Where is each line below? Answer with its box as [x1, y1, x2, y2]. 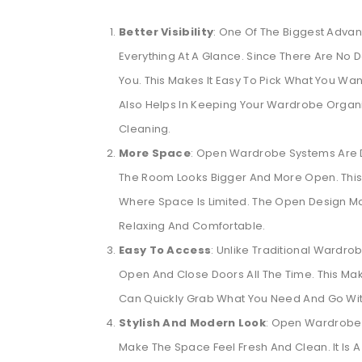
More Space [119, 145, 191, 161]
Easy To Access [119, 242, 212, 258]
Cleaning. [119, 120, 171, 137]
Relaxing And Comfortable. [119, 217, 266, 234]
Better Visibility [119, 23, 214, 40]
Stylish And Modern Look [119, 314, 266, 330]
